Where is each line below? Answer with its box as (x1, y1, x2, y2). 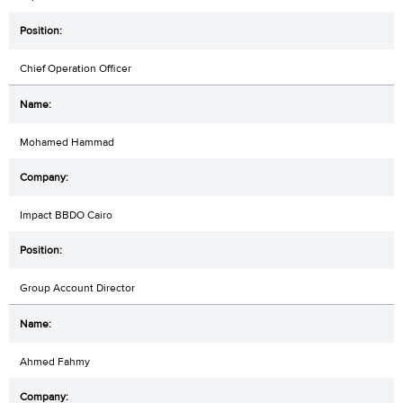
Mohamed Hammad (20, 135, 114, 150)
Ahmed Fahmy (20, 354, 90, 370)
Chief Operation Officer (20, 61, 131, 76)
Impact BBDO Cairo (20, 208, 112, 223)
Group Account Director (20, 281, 135, 296)
